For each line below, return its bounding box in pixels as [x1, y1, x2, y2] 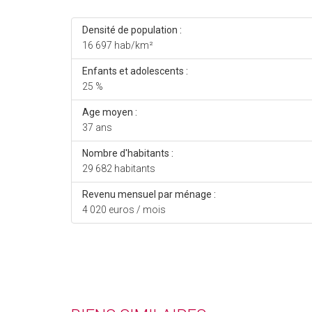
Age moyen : [82, 107, 137, 118]
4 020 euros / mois [82, 204, 166, 216]
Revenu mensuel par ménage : [82, 189, 216, 201]
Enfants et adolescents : [82, 65, 188, 77]
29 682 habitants [82, 163, 155, 175]
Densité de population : [82, 24, 182, 36]
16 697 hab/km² [82, 40, 153, 52]
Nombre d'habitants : [82, 148, 173, 159]
